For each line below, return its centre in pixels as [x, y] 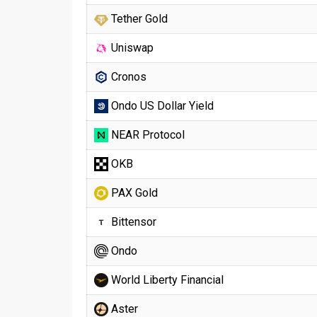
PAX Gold [133, 193]
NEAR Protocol [146, 135]
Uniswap [131, 48]
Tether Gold [138, 19]
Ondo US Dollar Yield [161, 106]
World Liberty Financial [166, 280]
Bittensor [132, 222]
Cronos [127, 77]
